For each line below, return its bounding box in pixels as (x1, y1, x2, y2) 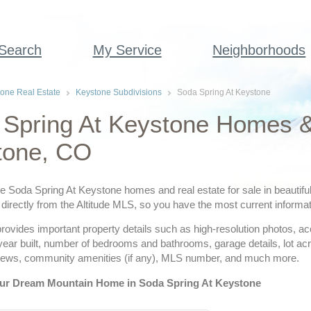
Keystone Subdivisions (75, 87, 162, 97)
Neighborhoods (212, 42, 306, 58)
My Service (92, 42, 162, 58)
